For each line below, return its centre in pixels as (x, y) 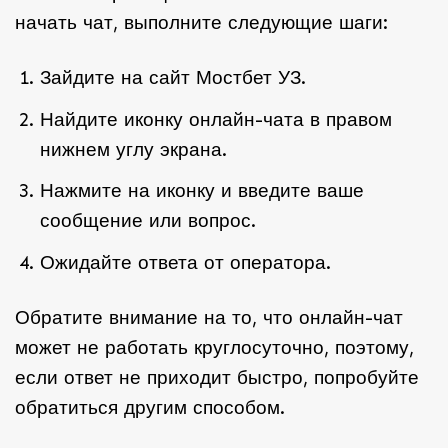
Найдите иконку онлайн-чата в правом (215, 119)
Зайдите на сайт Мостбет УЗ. (172, 78)
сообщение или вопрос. (147, 221)
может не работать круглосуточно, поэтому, (214, 347)
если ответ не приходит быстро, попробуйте (217, 377)
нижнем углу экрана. (133, 149)
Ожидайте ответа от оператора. (185, 262)
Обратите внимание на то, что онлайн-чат (209, 317)
